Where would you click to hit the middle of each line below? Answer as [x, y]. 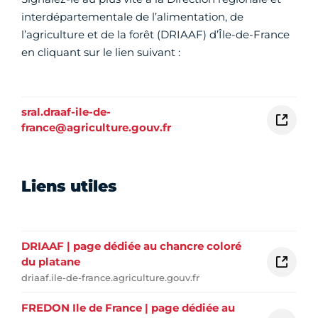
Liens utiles [69, 187]
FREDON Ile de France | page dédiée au [128, 308]
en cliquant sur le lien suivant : [101, 53]
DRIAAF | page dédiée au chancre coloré [131, 246]
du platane [51, 262]
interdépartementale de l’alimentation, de [132, 17]
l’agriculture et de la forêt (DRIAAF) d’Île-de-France [155, 35]
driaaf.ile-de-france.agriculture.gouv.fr [110, 278]
